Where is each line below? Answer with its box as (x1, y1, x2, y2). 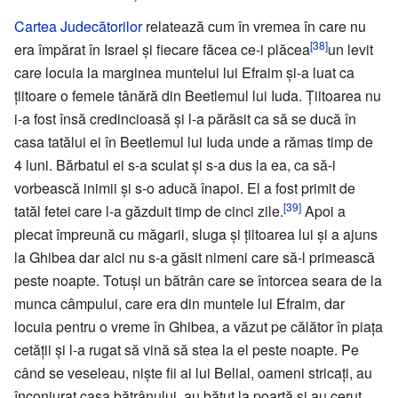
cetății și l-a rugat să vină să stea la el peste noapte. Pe (14, 338, 359, 360)
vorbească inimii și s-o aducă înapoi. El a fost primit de (14, 177, 355, 198)
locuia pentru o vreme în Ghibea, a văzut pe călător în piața (14, 315, 383, 337)
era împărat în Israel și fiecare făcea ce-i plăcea (14, 38, 310, 60)
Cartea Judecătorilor (14, 15, 142, 36)
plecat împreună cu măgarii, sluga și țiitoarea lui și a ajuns (14, 223, 378, 244)
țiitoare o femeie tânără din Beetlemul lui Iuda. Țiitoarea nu (14, 84, 381, 106)
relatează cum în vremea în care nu (142, 15, 366, 36)
